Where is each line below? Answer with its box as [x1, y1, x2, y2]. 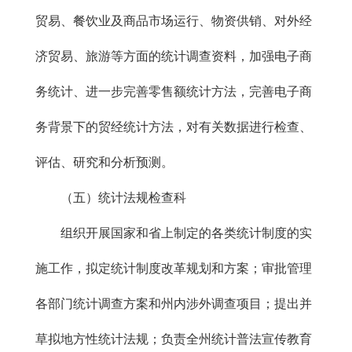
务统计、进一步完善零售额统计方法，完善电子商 [35, 85, 312, 98]
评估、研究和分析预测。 [35, 156, 174, 169]
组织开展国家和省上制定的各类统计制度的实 [35, 226, 312, 240]
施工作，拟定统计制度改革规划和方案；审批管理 [35, 262, 312, 275]
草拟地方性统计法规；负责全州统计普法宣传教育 [35, 332, 312, 346]
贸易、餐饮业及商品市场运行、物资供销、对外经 [35, 14, 312, 27]
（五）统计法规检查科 [35, 191, 186, 204]
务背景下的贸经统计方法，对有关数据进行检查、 [35, 120, 312, 134]
